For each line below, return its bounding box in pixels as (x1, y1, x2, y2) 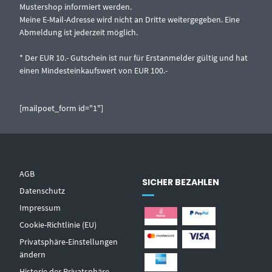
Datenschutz (19, 185, 66, 197)
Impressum (19, 202, 61, 214)
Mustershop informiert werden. (19, 1, 132, 13)
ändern (19, 249, 46, 260)
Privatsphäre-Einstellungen (19, 236, 118, 248)
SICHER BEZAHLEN (142, 176, 219, 189)
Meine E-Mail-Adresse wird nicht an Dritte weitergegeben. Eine (19, 14, 240, 25)
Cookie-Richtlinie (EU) (19, 219, 97, 231)
